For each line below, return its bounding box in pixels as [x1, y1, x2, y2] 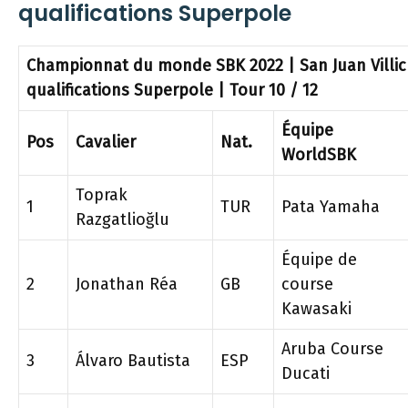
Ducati [281, 363, 330, 383]
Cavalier [76, 132, 136, 152]
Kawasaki [281, 299, 352, 319]
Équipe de [281, 250, 357, 270]
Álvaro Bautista [76, 351, 190, 371]
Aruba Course [281, 339, 383, 359]
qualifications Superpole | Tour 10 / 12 [26, 80, 318, 100]
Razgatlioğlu [76, 209, 169, 229]
